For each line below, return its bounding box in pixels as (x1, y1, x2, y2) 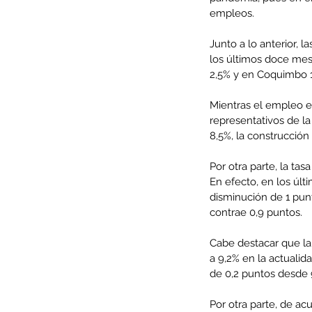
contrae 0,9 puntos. (210, 206, 302, 219)
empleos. (210, 7, 254, 19)
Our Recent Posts (141, 205, 244, 219)
